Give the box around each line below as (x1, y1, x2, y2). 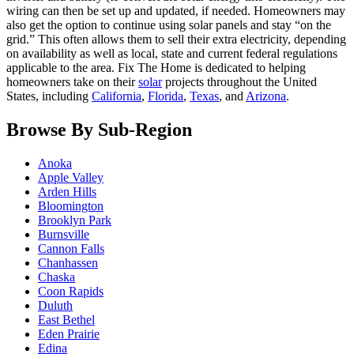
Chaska (38, 270, 75, 284)
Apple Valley (38, 171, 104, 185)
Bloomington (38, 199, 104, 213)
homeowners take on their (6, 75, 138, 89)
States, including (6, 89, 92, 104)
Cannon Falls (38, 242, 104, 256)
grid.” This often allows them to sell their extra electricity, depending (6, 32, 346, 47)
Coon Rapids (38, 284, 104, 299)
